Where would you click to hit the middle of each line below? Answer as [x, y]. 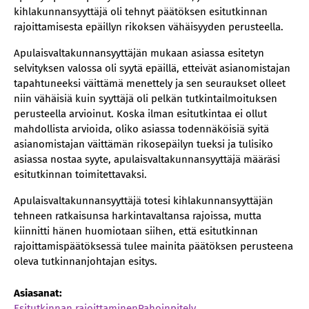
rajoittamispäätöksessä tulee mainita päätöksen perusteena [153, 246]
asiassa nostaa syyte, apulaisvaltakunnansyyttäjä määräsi [147, 159]
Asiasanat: [38, 293]
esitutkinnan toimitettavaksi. [80, 175]
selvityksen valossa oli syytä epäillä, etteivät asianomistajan [152, 68]
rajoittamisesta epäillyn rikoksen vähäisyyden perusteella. [149, 27]
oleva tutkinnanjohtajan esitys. [86, 261]
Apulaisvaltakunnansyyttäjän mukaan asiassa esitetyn [139, 53]
